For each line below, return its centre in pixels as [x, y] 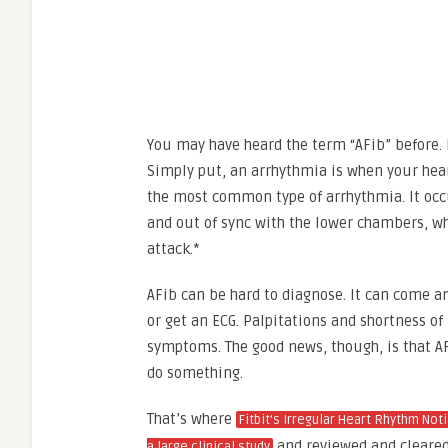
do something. [197, 373]
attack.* [175, 249]
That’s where [191, 419]
